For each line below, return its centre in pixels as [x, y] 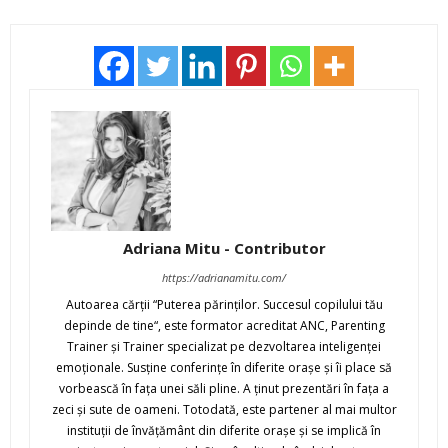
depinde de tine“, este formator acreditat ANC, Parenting [224, 326]
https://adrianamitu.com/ [224, 278]
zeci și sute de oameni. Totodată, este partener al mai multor [224, 410]
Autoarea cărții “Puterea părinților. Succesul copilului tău [224, 305]
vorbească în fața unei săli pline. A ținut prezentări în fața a [224, 389]
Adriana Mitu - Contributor [224, 248]
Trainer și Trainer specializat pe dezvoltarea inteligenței [224, 347]
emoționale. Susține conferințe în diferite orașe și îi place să [224, 368]
